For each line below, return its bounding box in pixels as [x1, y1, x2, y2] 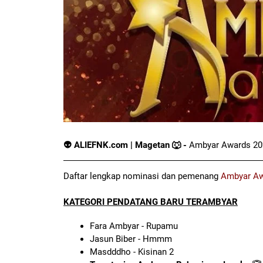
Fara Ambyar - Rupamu [90, 221, 178, 232]
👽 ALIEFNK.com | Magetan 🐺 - [63, 140, 187, 151]
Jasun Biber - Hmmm [90, 234, 172, 245]
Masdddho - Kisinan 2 [90, 247, 174, 258]
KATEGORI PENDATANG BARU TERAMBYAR [63, 197, 238, 208]
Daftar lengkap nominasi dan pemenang [63, 171, 221, 182]
